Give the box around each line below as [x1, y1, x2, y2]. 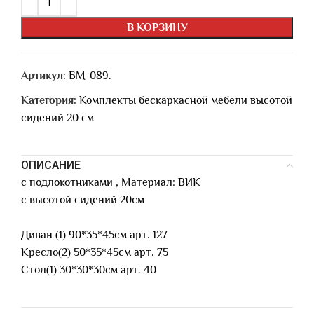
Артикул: [21, 69, 69, 82]
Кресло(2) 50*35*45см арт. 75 [21, 246, 168, 259]
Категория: [21, 94, 76, 107]
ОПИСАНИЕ [21, 158, 81, 172]
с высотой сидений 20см [21, 193, 144, 206]
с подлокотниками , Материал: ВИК [21, 176, 200, 189]
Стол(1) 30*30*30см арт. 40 [21, 264, 156, 276]
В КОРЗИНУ [126, 21, 188, 34]
